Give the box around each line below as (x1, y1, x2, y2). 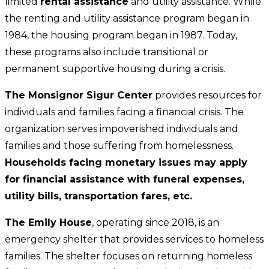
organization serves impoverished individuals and (5, 122, 238, 134)
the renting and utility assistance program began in (5, 12, 249, 24)
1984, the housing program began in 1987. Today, (5, 29, 237, 41)
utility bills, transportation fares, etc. (5, 190, 192, 202)
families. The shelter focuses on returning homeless (5, 250, 252, 262)
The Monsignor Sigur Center (5, 89, 153, 101)
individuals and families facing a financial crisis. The (5, 106, 244, 118)
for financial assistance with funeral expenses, (5, 173, 244, 185)
